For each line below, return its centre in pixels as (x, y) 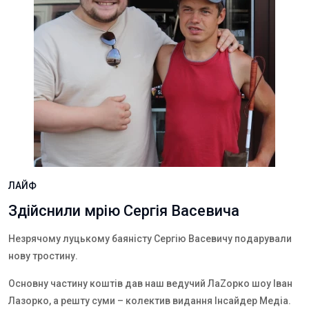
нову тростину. (43, 256)
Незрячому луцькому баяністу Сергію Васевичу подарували (150, 239)
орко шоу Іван (259, 283)
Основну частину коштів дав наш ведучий (108, 283)
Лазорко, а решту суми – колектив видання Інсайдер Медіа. (150, 301)
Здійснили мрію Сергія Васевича (124, 211)
